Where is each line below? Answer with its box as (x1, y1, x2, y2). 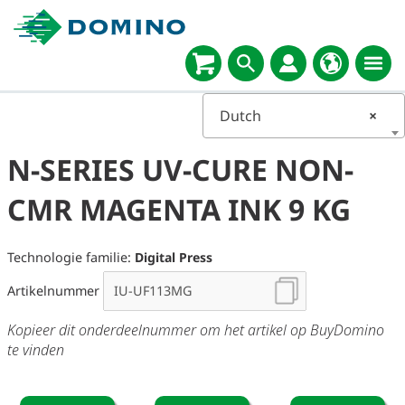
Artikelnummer (7, 282, 103, 300)
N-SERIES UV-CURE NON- (7, 150, 353, 189)
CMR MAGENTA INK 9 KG (7, 190, 351, 229)
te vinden (7, 340, 64, 361)
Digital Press (135, 249, 212, 267)
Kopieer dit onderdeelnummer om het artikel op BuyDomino (7, 320, 384, 341)
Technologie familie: (7, 249, 135, 267)
